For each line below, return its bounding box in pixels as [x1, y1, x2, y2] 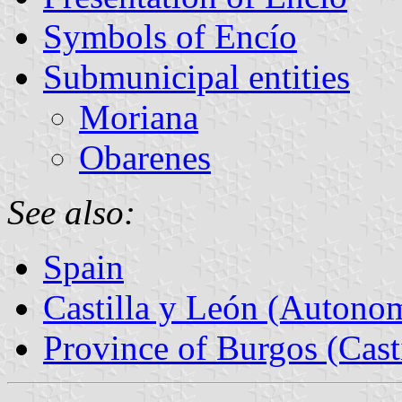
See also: [7, 192, 135, 232]
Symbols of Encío [43, 16, 297, 56]
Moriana [79, 97, 198, 136]
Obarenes [79, 137, 211, 177]
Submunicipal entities [43, 57, 350, 96]
